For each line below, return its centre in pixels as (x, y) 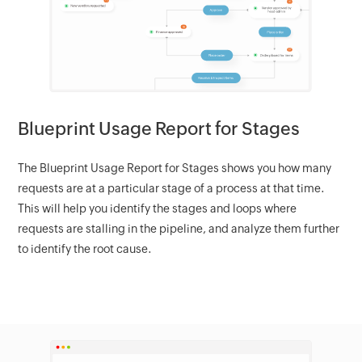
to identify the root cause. (85, 248)
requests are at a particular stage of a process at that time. (172, 188)
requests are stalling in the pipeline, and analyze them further (179, 228)
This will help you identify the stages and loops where (158, 208)
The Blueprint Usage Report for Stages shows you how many (175, 168)
